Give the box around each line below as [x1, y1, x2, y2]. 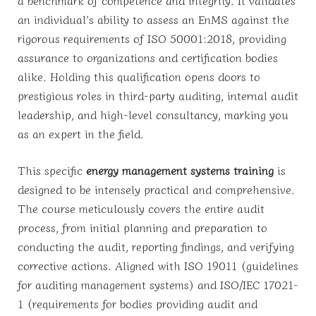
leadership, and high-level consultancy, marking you [18, 106, 288, 123]
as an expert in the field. [18, 125, 144, 142]
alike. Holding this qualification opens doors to [18, 68, 260, 85]
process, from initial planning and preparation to [18, 219, 267, 236]
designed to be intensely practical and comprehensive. [18, 181, 295, 198]
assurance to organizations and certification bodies [18, 49, 278, 66]
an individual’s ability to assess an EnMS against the [18, 11, 289, 28]
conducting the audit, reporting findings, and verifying [18, 238, 294, 255]
